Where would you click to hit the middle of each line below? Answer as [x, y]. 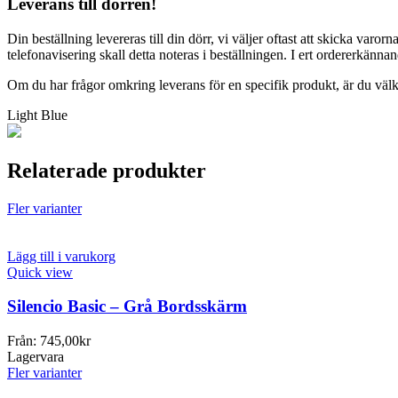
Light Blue [37, 115]
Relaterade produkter [107, 170]
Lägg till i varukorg [61, 256]
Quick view [40, 272]
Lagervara [36, 357]
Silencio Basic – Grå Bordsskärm [127, 306]
